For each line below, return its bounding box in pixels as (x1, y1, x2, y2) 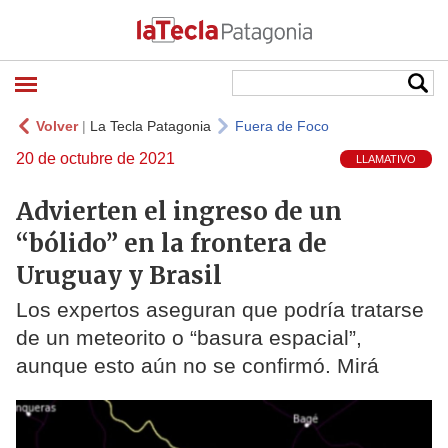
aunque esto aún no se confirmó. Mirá (16, 354, 379, 378)
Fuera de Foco (235, 118, 329, 134)
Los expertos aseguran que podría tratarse (16, 298, 424, 322)
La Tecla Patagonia (90, 118, 211, 134)
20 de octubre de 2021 (16, 150, 175, 167)
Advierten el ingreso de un (16, 195, 342, 227)
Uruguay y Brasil (16, 259, 222, 291)
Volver (36, 118, 78, 134)
